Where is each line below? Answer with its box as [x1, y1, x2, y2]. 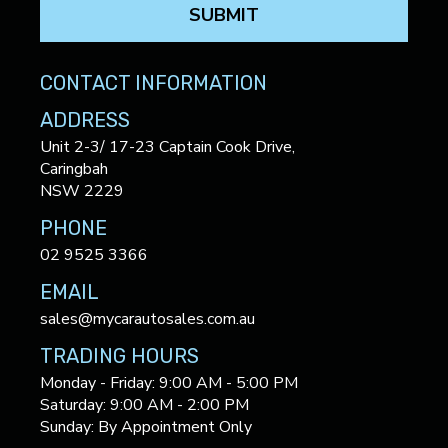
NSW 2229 [40, 179, 124, 202]
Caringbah [40, 157, 108, 180]
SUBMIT [189, 2, 259, 27]
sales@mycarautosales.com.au [40, 307, 255, 330]
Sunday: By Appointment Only [40, 415, 252, 438]
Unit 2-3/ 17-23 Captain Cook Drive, [40, 135, 295, 158]
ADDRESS [40, 107, 130, 132]
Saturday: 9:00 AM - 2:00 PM [40, 393, 249, 416]
